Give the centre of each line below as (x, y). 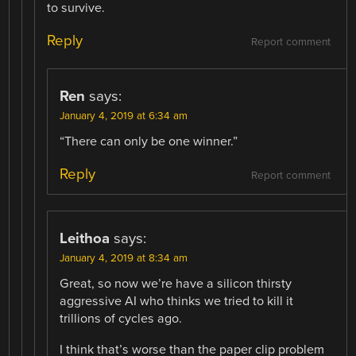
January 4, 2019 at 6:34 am (124, 116)
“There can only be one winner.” (149, 142)
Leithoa (85, 239)
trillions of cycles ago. (121, 319)
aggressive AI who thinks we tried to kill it (177, 302)
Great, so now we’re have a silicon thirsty (176, 284)
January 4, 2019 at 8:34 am (124, 259)
